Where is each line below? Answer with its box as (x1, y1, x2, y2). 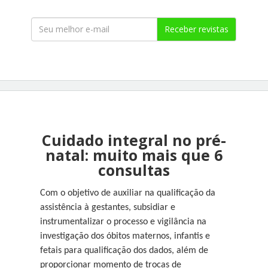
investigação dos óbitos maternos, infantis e (40, 231, 211, 241)
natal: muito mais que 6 (45, 144, 223, 165)
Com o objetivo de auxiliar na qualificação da (40, 188, 216, 198)
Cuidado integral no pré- (42, 129, 226, 150)
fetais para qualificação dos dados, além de (40, 245, 209, 255)
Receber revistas (165, 23, 229, 35)
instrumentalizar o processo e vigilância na (40, 217, 207, 227)
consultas (98, 159, 170, 180)
